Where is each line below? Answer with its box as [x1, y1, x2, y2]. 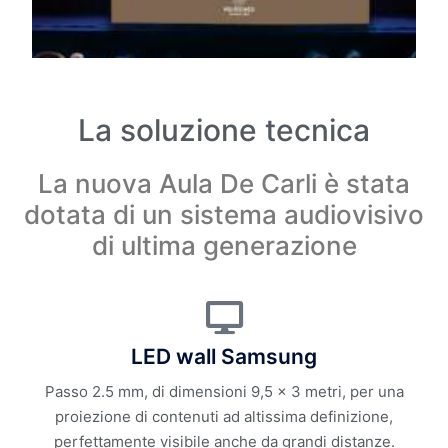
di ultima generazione [91, 230, 357, 262]
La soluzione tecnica [78, 112, 370, 149]
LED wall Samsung [131, 344, 317, 370]
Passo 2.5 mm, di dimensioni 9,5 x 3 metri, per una [44, 382, 404, 402]
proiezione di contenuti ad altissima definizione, [55, 407, 393, 427]
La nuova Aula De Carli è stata [38, 168, 410, 200]
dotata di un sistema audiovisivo [24, 199, 424, 231]
